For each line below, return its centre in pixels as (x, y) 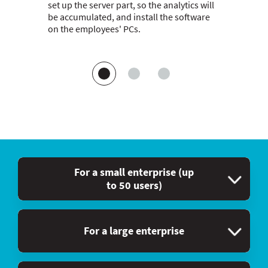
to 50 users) (134, 185)
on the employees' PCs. (94, 29)
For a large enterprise (134, 231)
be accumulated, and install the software (129, 17)
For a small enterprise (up (134, 172)
